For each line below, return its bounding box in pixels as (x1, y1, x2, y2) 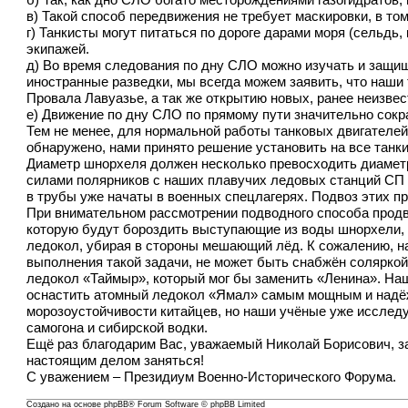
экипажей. (26, 42, 90, 57)
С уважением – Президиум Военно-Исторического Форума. (26, 370, 397, 385)
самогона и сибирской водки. (26, 321, 209, 336)
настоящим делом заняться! (26, 353, 205, 369)
